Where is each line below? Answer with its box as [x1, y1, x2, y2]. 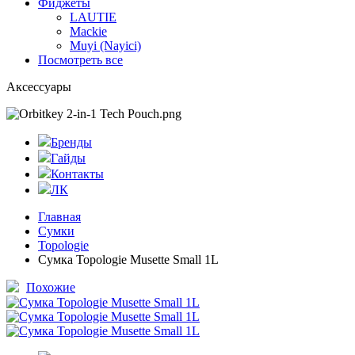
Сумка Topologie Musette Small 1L [38, 253, 219, 266]
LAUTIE [70, 10, 116, 24]
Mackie [70, 25, 107, 38]
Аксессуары [6, 80, 71, 94]
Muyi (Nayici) [70, 39, 141, 52]
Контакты [51, 167, 104, 181]
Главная [38, 210, 81, 223]
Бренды [51, 136, 92, 149]
